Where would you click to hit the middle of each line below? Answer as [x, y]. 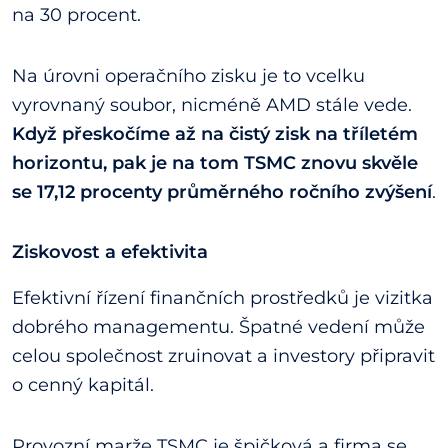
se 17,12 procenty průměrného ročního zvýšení [222, 191]
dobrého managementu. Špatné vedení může [218, 327]
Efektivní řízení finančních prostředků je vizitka [222, 298]
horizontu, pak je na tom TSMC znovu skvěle [215, 162]
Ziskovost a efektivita [110, 251]
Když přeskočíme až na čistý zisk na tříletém [215, 133]
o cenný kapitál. [83, 385]
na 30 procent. [79, 14]
